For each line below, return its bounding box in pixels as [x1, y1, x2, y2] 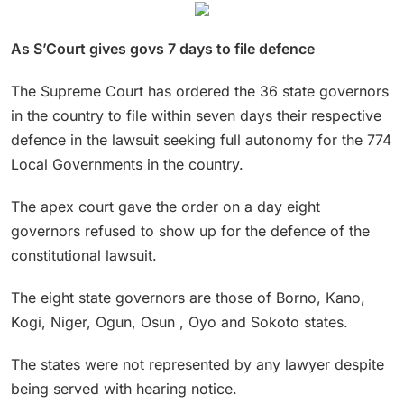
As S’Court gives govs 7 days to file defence [11, 39, 315, 58]
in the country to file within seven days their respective [11, 106, 381, 124]
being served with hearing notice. [11, 379, 237, 398]
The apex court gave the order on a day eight [11, 197, 320, 216]
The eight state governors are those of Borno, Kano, [11, 288, 365, 307]
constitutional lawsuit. [11, 245, 157, 264]
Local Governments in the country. [11, 154, 243, 173]
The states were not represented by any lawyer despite [11, 354, 384, 373]
